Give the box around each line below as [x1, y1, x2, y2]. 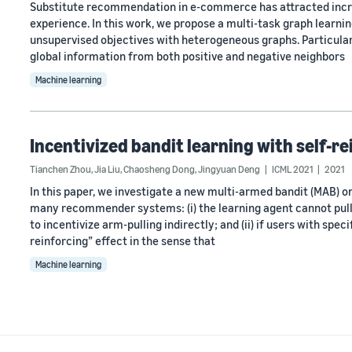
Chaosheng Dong [123, 163, 195, 175]
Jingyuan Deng [198, 163, 260, 175]
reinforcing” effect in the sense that [30, 233, 215, 247]
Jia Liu [94, 163, 120, 175]
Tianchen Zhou [30, 163, 91, 175]
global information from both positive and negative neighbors [30, 49, 345, 63]
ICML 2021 [272, 163, 313, 175]
